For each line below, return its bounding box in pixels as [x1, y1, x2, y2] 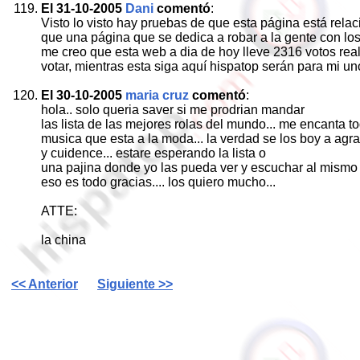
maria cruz [125, 88, 189, 102]
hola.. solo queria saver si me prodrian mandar [41, 103, 305, 117]
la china [41, 233, 86, 247]
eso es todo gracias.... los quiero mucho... [41, 175, 276, 189]
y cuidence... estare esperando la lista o [41, 146, 266, 160]
